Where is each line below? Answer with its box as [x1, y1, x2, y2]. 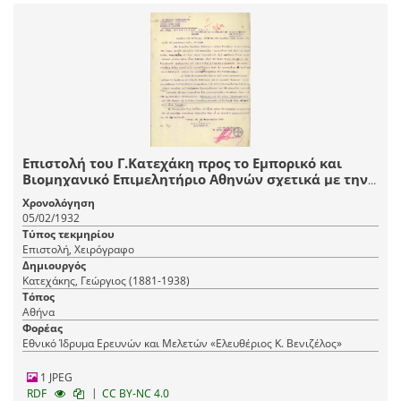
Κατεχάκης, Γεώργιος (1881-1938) [22, 272, 190, 288]
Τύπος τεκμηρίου [22, 226, 115, 242]
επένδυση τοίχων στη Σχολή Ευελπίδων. [22, 185, 296, 204]
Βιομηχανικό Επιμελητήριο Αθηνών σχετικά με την [22, 169, 368, 188]
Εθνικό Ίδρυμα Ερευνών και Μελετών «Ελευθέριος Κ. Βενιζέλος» [22, 335, 342, 351]
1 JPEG [38, 369, 73, 385]
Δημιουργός [22, 257, 86, 273]
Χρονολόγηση [22, 194, 95, 210]
